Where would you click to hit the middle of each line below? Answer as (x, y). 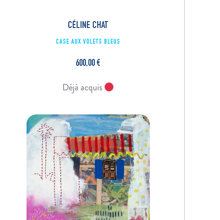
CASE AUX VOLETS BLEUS (88, 42)
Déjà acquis (83, 88)
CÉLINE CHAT (88, 26)
